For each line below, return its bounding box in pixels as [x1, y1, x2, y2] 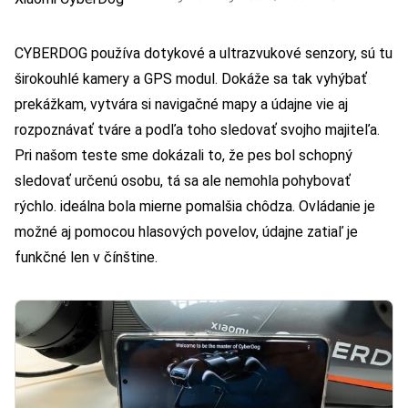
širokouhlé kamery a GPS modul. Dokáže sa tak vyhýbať [15, 70, 367, 88]
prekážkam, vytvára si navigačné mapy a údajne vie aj [15, 96, 348, 114]
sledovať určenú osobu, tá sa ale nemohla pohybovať [15, 172, 351, 190]
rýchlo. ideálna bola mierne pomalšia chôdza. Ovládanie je [15, 198, 375, 216]
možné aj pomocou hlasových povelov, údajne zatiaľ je [15, 223, 358, 241]
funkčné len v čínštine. [15, 249, 165, 267]
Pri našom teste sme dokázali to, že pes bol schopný [15, 147, 352, 165]
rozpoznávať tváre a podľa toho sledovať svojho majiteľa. [15, 121, 380, 139]
